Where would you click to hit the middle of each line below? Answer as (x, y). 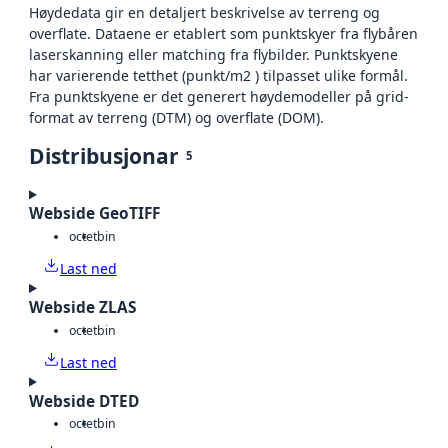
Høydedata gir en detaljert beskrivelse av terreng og (204, 13)
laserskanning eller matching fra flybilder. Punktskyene (213, 55)
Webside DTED (84, 401)
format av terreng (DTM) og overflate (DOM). (176, 118)
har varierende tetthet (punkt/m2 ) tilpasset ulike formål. (218, 76)
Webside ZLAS (82, 308)
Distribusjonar (104, 156)
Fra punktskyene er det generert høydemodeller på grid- (219, 97)
